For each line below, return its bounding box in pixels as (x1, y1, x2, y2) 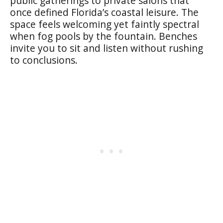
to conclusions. (10, 53, 78, 67)
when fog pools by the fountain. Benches (10, 29, 197, 43)
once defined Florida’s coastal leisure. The (10, 5, 199, 19)
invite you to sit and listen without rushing (10, 41, 203, 55)
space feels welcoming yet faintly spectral (10, 17, 199, 31)
